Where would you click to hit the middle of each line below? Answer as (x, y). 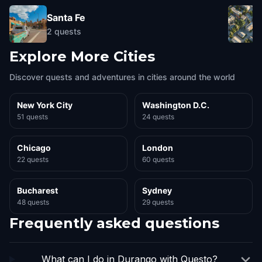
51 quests (32, 117)
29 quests (158, 202)
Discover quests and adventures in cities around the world (122, 77)
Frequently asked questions (114, 223)
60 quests (158, 159)
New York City (45, 105)
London (158, 148)
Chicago (34, 148)
